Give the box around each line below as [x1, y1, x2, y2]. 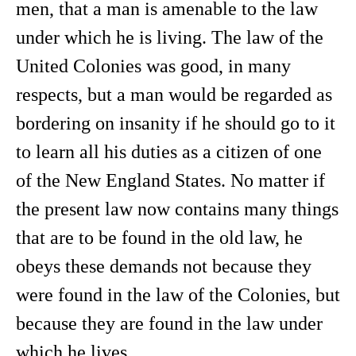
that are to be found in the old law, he [16, 227, 303, 248]
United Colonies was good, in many [16, 56, 291, 76]
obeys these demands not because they [16, 256, 311, 277]
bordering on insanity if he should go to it [16, 113, 335, 133]
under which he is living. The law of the [16, 27, 323, 48]
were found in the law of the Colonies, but [16, 284, 340, 305]
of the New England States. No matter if [16, 170, 325, 191]
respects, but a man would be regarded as [16, 84, 332, 105]
